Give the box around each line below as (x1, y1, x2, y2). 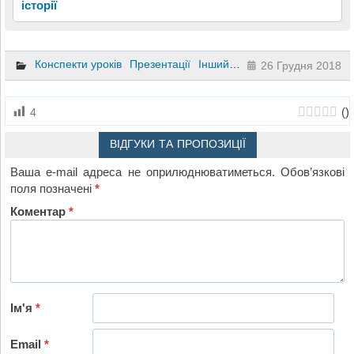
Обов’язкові (280, 165, 345, 179)
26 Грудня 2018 (261, 58, 342, 72)
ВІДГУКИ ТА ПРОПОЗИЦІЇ (109, 137, 246, 152)
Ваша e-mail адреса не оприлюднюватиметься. (10, 165, 275, 179)
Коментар (10, 204, 70, 218)
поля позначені (10, 182, 96, 196)
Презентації (129, 58, 190, 71)
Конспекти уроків (34, 58, 122, 71)
